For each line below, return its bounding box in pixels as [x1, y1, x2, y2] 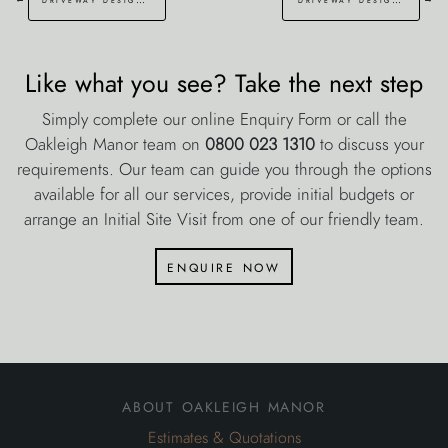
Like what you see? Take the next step [25, 65, 423, 101]
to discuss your [319, 131, 424, 156]
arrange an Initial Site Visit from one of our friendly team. [24, 206, 424, 231]
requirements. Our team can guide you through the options [16, 156, 432, 181]
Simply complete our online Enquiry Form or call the [41, 106, 407, 131]
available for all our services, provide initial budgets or [34, 181, 414, 206]
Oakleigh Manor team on [24, 131, 200, 156]
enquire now [167, 253, 281, 278]
